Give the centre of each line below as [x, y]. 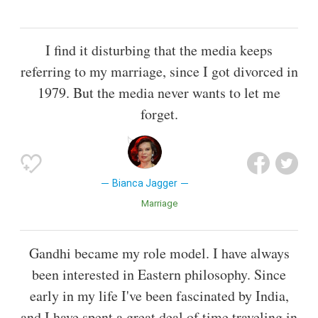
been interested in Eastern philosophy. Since [159, 274]
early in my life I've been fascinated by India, [159, 295]
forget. [159, 114]
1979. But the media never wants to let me [159, 93]
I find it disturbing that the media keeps [159, 50]
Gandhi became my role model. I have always [159, 253]
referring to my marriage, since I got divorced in [159, 72]
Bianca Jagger [144, 183]
